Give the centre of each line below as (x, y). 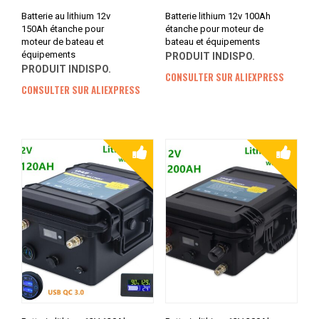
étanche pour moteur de (214, 28)
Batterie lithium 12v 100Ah (218, 16)
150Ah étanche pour (63, 28)
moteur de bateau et (63, 41)
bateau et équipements (212, 41)
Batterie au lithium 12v (66, 16)
